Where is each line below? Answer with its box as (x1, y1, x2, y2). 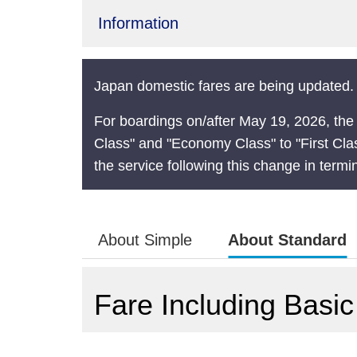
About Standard (228, 231, 347, 249)
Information (98, 14, 178, 32)
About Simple (98, 231, 192, 249)
